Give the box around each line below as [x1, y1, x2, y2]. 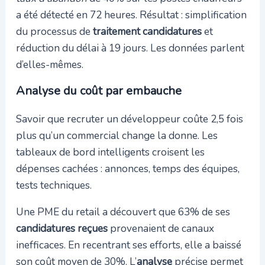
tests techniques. [15, 177, 92, 192]
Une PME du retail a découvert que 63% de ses [15, 204, 230, 219]
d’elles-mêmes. [15, 57, 83, 72]
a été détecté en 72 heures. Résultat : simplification [15, 8, 247, 22]
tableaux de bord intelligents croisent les [15, 144, 205, 159]
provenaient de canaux [107, 221, 214, 235]
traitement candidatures [92, 24, 202, 39]
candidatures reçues [15, 221, 108, 235]
